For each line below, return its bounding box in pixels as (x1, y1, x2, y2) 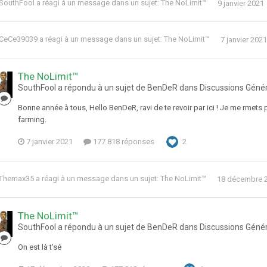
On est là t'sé (18, 243, 61, 252)
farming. (18, 115, 46, 125)
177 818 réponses (91, 137, 154, 147)
